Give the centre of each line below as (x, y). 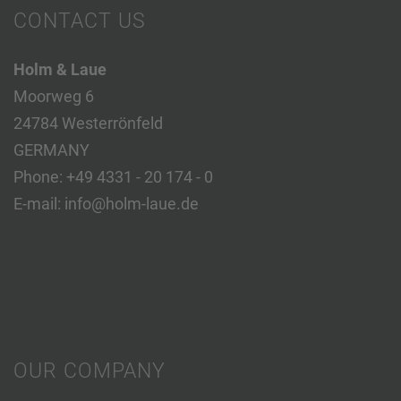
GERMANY (51, 150)
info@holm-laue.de (132, 204)
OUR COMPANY (90, 371)
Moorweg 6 (54, 96)
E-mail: (39, 204)
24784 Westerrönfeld (88, 123)
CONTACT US (80, 21)
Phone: (40, 177)
